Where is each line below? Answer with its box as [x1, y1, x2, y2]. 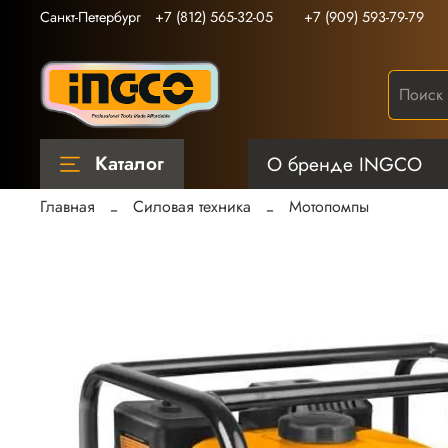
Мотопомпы [289, 195, 369, 219]
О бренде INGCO [267, 149, 423, 178]
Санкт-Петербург [40, 6, 141, 27]
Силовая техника [133, 195, 251, 219]
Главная [40, 195, 95, 219]
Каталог [95, 149, 165, 178]
